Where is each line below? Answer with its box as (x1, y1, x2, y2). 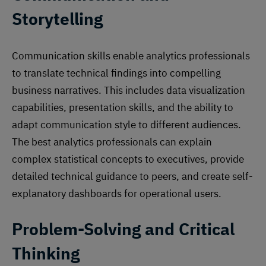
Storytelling (12, 8, 103, 30)
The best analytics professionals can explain (12, 135, 212, 149)
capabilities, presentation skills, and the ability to (12, 101, 233, 115)
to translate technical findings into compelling (12, 66, 221, 80)
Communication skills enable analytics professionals (12, 49, 250, 63)
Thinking (12, 242, 80, 265)
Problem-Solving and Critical (12, 218, 235, 240)
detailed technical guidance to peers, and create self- (12, 170, 253, 183)
